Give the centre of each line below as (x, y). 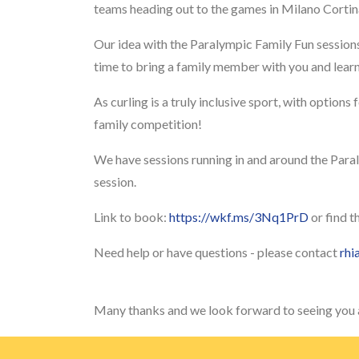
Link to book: (131, 217)
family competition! (148, 124)
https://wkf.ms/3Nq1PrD (239, 217)
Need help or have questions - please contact (217, 252)
